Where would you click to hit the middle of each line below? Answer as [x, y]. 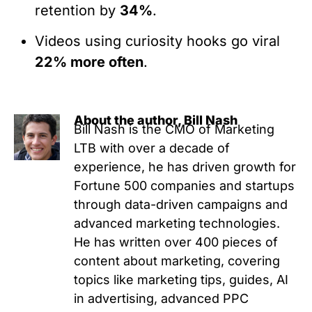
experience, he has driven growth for [185, 167]
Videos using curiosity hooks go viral [157, 41]
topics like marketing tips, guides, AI [181, 280]
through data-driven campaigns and [180, 205]
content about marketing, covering [177, 261]
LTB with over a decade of [151, 148]
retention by [77, 10]
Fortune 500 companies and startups [184, 186]
